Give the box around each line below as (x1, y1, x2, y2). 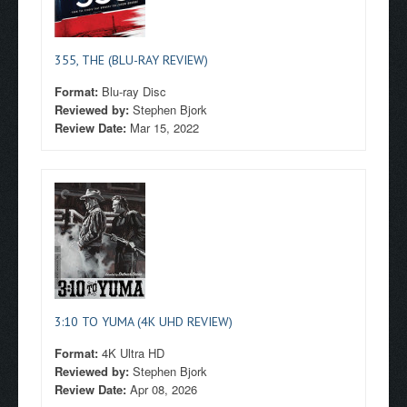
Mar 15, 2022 (130, 119, 199, 136)
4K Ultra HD (102, 344, 164, 362)
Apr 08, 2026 (130, 381, 197, 398)
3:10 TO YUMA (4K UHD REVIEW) (55, 313, 233, 330)
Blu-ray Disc (102, 83, 166, 100)
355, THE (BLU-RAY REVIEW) (55, 52, 208, 68)
